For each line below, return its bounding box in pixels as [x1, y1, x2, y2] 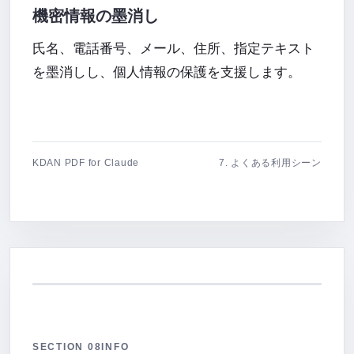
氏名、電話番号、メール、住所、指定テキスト [32, 41, 314, 56]
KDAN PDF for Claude [32, 157, 140, 168]
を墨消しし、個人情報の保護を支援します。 [32, 65, 301, 80]
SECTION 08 [32, 341, 102, 352]
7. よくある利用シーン [219, 157, 322, 168]
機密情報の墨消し [32, 7, 159, 24]
